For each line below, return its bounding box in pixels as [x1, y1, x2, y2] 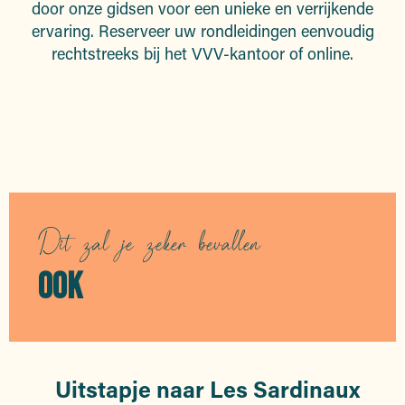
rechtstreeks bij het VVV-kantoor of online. [52, 42, 353, 65]
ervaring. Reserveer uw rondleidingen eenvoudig [31, 20, 374, 42]
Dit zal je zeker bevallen [38, 226, 259, 258]
